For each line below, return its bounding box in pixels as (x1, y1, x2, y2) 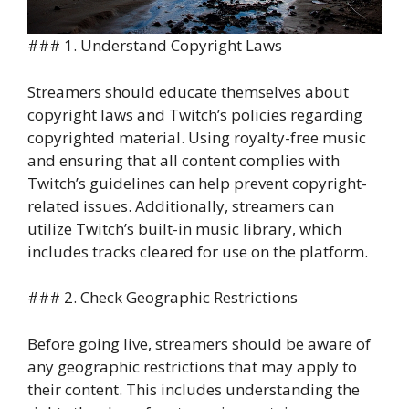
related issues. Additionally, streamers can (27, 194, 334, 216)
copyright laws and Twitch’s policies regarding (27, 103, 362, 125)
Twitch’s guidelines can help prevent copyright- (27, 172, 367, 194)
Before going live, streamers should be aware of (27, 332, 371, 354)
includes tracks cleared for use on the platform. (27, 240, 368, 262)
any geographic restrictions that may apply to (27, 355, 357, 377)
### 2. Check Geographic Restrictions (27, 287, 298, 309)
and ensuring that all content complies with (27, 149, 340, 171)
